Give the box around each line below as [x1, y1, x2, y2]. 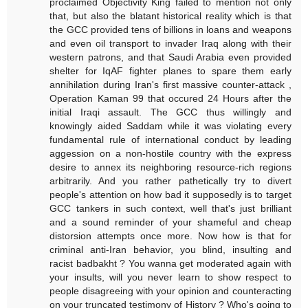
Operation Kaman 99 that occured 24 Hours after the [49, 93, 291, 104]
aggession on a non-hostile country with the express [49, 148, 291, 159]
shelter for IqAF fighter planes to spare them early [49, 65, 291, 77]
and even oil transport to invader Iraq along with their [49, 38, 291, 49]
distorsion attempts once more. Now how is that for [49, 230, 291, 242]
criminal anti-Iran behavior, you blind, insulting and [49, 244, 291, 256]
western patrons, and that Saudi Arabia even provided [49, 52, 291, 63]
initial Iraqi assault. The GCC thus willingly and [49, 107, 291, 118]
